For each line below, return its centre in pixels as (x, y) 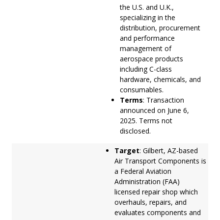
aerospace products (151, 58)
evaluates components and (158, 212)
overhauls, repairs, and (151, 202)
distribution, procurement (160, 27)
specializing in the (148, 17)
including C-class (146, 69)
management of (146, 48)
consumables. (142, 89)
